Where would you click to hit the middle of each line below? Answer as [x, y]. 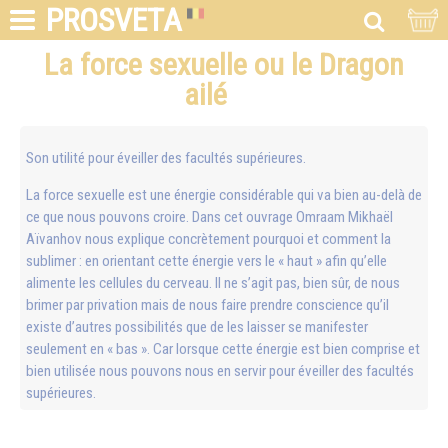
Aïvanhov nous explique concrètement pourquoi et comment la [208, 239]
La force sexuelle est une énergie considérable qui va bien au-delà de [224, 195]
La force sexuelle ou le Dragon [224, 64]
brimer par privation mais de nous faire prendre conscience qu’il [207, 305]
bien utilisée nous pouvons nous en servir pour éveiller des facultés [220, 371]
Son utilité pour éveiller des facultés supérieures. [166, 158]
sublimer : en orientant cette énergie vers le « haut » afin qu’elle [206, 261]
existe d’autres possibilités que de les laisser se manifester [197, 327]
